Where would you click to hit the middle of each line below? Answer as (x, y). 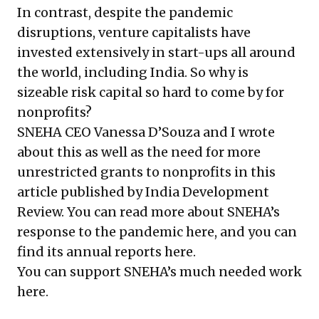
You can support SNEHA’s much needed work (159, 272)
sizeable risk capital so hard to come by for (151, 93)
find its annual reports (91, 252)
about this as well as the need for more (139, 152)
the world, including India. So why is (133, 73)
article (37, 192)
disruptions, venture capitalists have (134, 33)
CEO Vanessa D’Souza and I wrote (168, 132)
